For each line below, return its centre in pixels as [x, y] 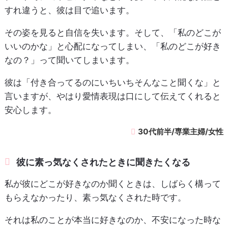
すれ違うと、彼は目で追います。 [69, 10]
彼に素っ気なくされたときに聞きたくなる [104, 162]
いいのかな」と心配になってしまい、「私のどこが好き [112, 46]
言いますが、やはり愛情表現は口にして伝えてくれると [112, 96]
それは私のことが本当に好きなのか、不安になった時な [112, 220]
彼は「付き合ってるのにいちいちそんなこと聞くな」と [112, 82]
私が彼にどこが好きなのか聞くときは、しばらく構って [112, 183]
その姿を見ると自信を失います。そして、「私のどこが [112, 32]
